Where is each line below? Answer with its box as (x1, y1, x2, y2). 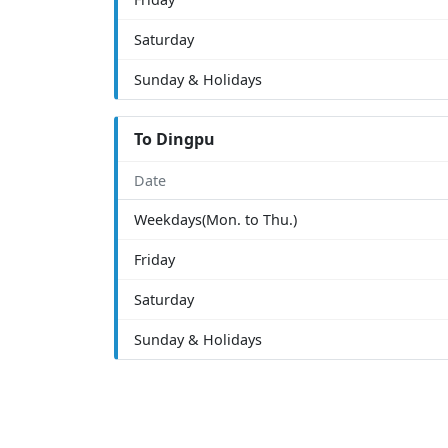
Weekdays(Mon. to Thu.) (134, 209, 297, 229)
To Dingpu (134, 127, 215, 150)
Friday (134, 249, 175, 269)
